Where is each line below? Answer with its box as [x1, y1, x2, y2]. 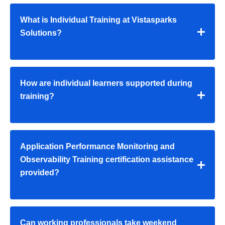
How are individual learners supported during [20, 79, 192, 88]
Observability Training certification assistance [20, 155, 193, 164]
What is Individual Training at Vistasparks [20, 16, 177, 25]
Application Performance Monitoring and [20, 142, 175, 151]
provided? [20, 168, 59, 177]
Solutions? [20, 29, 62, 38]
